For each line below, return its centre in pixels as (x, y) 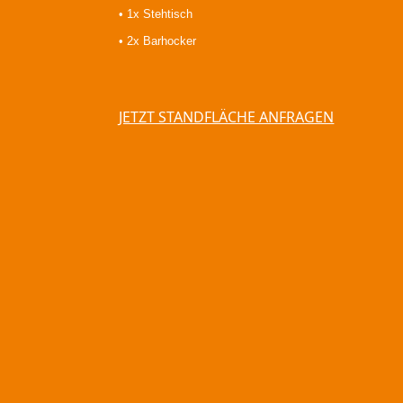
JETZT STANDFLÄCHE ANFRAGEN (227, 117)
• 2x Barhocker (158, 41)
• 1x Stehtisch (156, 14)
